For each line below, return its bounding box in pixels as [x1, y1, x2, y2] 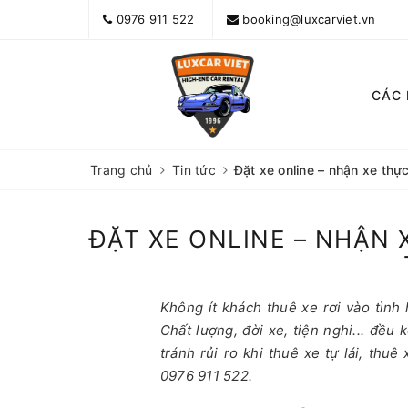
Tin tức [172, 162, 216, 178]
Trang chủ [90, 162, 153, 178]
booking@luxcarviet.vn [242, 12, 376, 26]
